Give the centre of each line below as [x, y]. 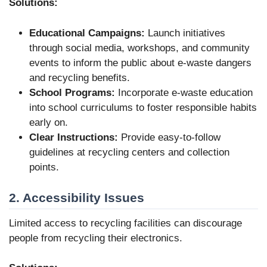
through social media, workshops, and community [139, 48]
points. [44, 167]
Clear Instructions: [74, 137]
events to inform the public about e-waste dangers [140, 63]
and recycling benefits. [80, 77]
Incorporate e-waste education [184, 92]
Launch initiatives [185, 33]
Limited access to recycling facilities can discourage [125, 223]
